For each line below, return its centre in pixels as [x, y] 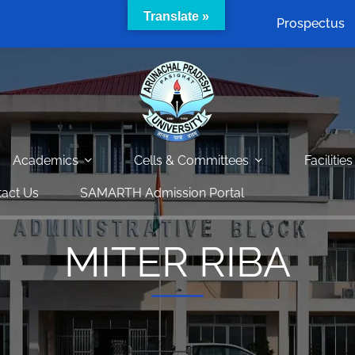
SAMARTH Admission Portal [162, 193]
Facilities [328, 160]
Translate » [176, 16]
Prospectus [311, 23]
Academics [46, 160]
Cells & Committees [191, 160]
